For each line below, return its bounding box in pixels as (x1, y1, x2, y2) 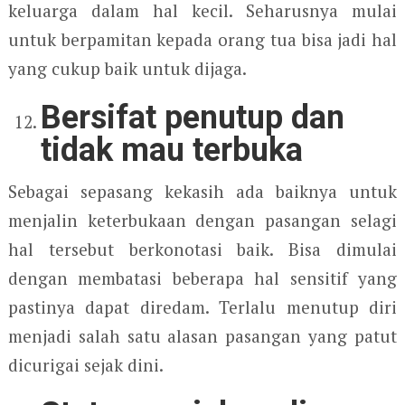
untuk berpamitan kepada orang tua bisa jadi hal (7, 28, 398, 52)
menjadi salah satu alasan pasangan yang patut (7, 325, 398, 348)
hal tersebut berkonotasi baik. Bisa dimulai (7, 238, 398, 261)
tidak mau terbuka (41, 131, 304, 170)
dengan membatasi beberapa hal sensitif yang (7, 267, 398, 290)
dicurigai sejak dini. (7, 353, 164, 377)
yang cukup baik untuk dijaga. (7, 57, 247, 80)
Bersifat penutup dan (41, 99, 345, 137)
